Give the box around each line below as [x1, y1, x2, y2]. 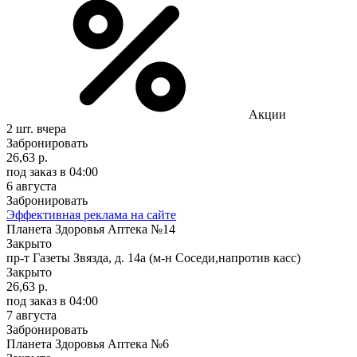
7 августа [6, 308, 57, 322]
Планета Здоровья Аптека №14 [6, 222, 175, 236]
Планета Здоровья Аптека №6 [6, 336, 169, 351]
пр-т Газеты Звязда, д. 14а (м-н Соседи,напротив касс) [6, 250, 300, 265]
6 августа [6, 178, 57, 193]
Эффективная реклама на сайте [6, 207, 176, 222]
